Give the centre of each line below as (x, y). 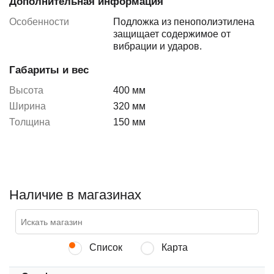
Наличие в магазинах (75, 195)
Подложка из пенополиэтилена (184, 22)
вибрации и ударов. (157, 46)
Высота (26, 91)
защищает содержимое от (172, 34)
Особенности (39, 22)
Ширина (28, 106)
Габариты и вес (49, 70)
